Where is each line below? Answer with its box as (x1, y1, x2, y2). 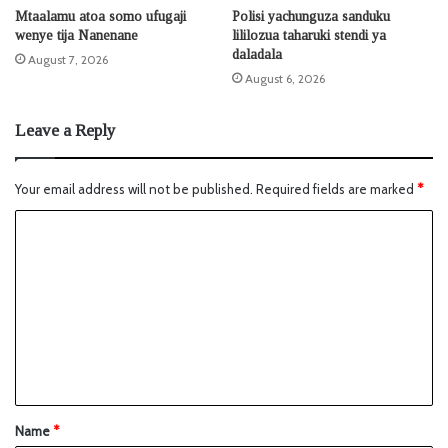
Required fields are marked (256, 181, 417, 198)
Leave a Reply (15, 121, 116, 141)
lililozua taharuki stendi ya (232, 28, 386, 44)
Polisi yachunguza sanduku (232, 9, 390, 25)
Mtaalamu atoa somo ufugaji (15, 9, 186, 25)
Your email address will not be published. (15, 181, 253, 198)
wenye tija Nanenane (15, 28, 138, 44)
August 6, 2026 (245, 71, 325, 87)
